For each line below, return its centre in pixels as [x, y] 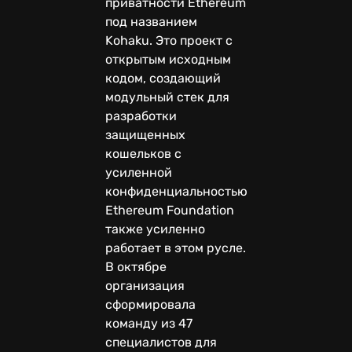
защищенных [145, 134]
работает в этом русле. [176, 247]
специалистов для [161, 342]
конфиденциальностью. [178, 191]
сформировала [150, 304]
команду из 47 [149, 323]
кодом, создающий [163, 78]
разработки [141, 115]
